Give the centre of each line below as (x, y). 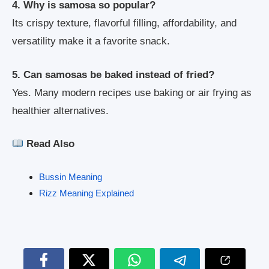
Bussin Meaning (71, 177)
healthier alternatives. (60, 110)
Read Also (51, 144)
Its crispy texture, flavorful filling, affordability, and (124, 23)
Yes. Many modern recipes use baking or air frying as (132, 92)
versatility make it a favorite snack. (91, 41)
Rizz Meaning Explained (86, 193)
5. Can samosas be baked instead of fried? (113, 74)
